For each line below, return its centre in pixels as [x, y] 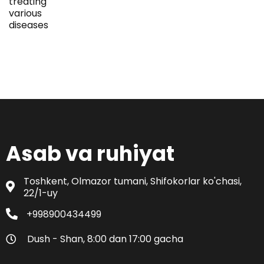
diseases [29, 25]
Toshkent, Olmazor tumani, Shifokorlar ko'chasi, [133, 181]
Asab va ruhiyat [90, 153]
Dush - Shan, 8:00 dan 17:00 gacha [105, 239]
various [25, 13]
